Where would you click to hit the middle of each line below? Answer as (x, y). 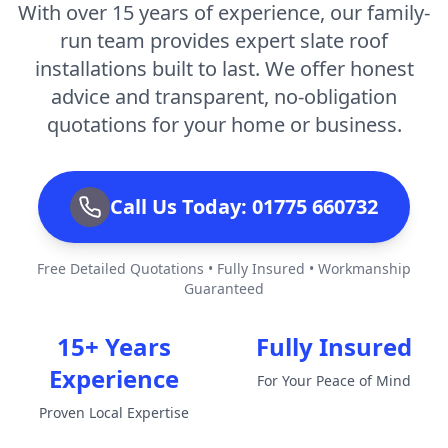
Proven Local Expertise (114, 412)
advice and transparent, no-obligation (224, 96)
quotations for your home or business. (224, 124)
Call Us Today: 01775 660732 (244, 206)
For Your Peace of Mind (334, 380)
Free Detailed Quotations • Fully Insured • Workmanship (224, 268)
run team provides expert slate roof (224, 40)
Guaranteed (224, 288)
